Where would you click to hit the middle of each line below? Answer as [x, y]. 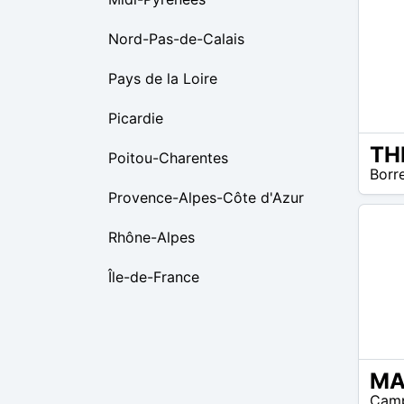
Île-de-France [154, 277]
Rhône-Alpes [151, 237]
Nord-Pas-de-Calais [176, 39]
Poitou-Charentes [168, 158]
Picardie [136, 118]
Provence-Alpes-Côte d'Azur [206, 197]
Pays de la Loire [163, 78]
